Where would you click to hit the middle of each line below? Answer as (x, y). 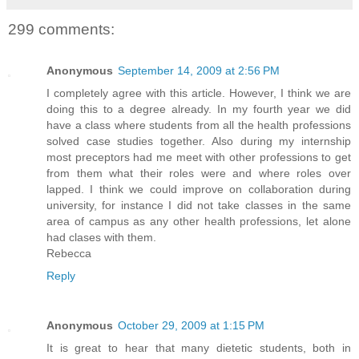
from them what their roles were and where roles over (199, 173)
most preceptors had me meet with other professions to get (199, 157)
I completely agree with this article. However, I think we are (199, 93)
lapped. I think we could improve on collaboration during (199, 190)
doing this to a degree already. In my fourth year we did (199, 109)
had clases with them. (101, 238)
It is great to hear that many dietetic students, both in (199, 348)
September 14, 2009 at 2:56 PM (199, 71)
